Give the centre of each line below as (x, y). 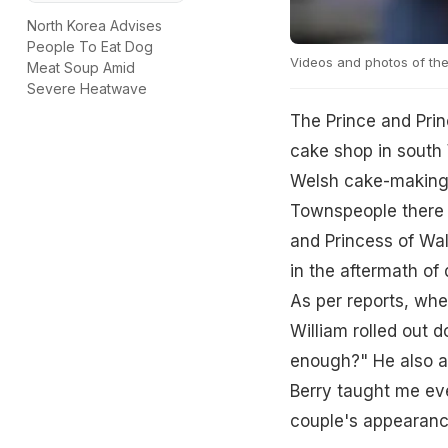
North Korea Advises (94, 26)
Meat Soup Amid (81, 68)
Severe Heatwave (87, 89)
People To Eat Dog (90, 47)
